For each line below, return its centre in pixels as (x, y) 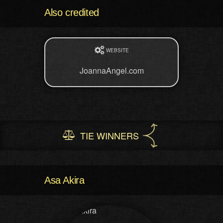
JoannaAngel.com (111, 70)
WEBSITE (117, 50)
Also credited (72, 12)
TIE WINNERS (110, 135)
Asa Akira (64, 180)
